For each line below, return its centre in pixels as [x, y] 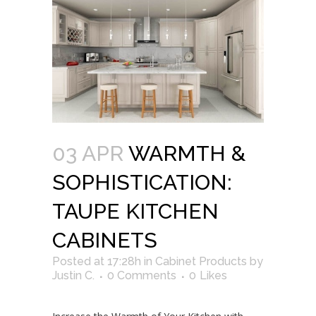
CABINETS [105, 241]
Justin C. [73, 276]
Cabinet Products [201, 262]
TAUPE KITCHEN [135, 212]
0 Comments [142, 276]
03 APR [88, 154]
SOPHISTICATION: [142, 183]
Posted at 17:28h [97, 262]
